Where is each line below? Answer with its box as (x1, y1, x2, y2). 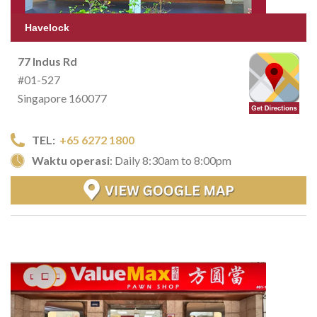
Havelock (25, 22, 69, 34)
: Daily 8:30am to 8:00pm (110, 154, 231, 168)
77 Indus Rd (18, 54, 77, 69)
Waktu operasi (32, 154, 110, 168)
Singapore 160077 (18, 91, 107, 105)
